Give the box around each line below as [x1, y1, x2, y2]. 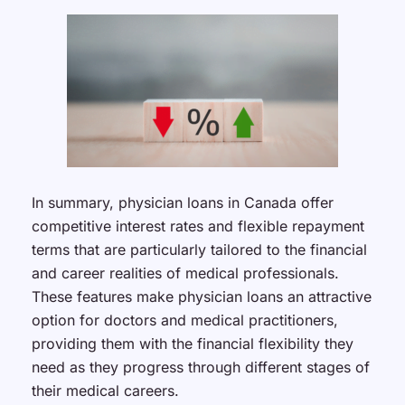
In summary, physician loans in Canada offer [31, 193, 334, 212]
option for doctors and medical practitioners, [31, 311, 338, 329]
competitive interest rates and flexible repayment [31, 217, 364, 235]
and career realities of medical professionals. [31, 264, 339, 282]
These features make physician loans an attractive [31, 287, 372, 306]
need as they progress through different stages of [31, 358, 370, 376]
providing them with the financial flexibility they [31, 334, 353, 353]
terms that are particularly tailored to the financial [31, 240, 367, 259]
